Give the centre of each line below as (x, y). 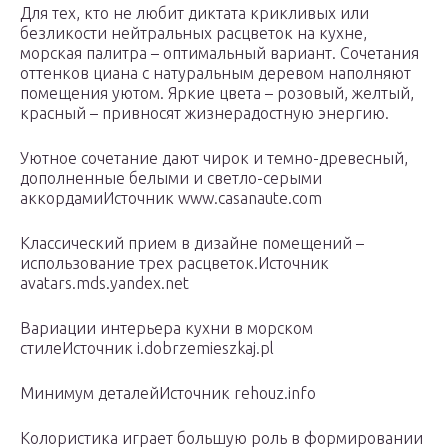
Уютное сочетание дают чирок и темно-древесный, (214, 158)
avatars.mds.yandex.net (104, 283)
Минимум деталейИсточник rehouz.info (168, 393)
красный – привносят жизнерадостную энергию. (204, 113)
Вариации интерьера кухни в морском (166, 328)
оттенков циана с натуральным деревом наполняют (215, 73)
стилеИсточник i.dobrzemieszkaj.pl (147, 348)
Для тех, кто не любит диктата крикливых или (194, 13)
